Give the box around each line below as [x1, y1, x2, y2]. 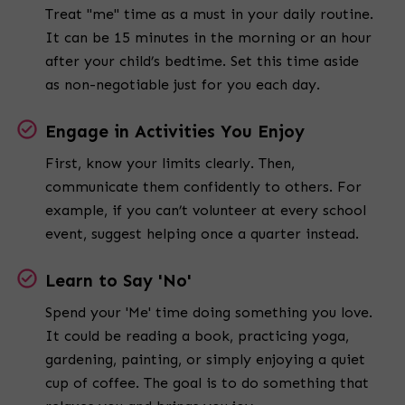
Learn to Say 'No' [45, 270, 192, 292]
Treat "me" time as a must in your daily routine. [45, 5, 373, 24]
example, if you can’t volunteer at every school [45, 202, 366, 220]
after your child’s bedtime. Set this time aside [45, 52, 359, 71]
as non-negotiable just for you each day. [45, 76, 320, 94]
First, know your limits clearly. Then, [45, 155, 295, 173]
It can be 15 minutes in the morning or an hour [45, 29, 372, 47]
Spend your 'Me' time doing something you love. [45, 304, 372, 322]
